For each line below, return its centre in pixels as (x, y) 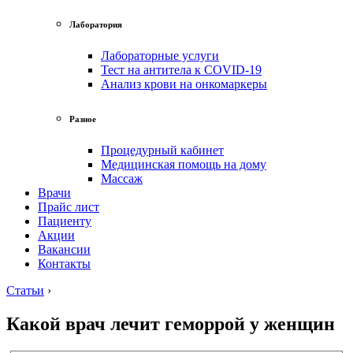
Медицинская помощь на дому (184, 164)
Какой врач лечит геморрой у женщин (171, 323)
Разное (83, 119)
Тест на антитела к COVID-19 (181, 69)
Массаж (122, 178)
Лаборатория (96, 24)
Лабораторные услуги (160, 55)
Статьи (25, 290)
